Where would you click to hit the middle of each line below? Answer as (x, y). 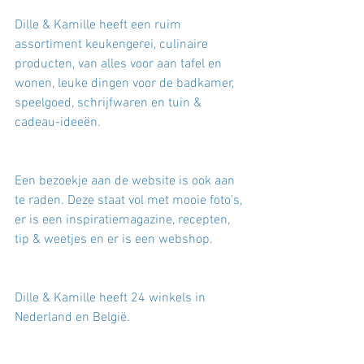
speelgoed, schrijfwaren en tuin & (110, 103)
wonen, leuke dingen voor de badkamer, (126, 84)
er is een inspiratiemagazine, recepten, (124, 220)
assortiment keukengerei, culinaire (113, 45)
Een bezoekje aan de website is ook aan (126, 181)
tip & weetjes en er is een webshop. (115, 240)
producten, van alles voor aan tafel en (120, 64)
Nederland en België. (74, 318)
